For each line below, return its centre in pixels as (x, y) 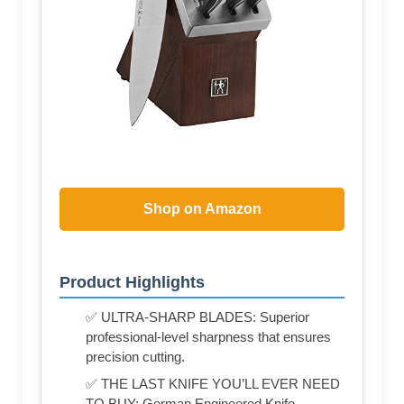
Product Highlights (132, 282)
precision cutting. (135, 356)
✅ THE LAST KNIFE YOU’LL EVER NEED (213, 383)
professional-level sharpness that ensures (208, 336)
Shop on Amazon (202, 209)
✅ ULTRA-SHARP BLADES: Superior (197, 317)
